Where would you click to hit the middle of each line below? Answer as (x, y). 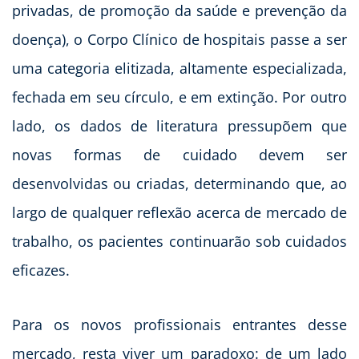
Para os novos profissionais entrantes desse (179, 324)
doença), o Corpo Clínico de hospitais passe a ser (179, 39)
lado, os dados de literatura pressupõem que (179, 125)
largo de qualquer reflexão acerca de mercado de (179, 212)
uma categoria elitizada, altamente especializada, (179, 68)
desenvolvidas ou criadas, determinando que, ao (179, 183)
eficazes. (41, 270)
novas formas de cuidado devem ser (179, 154)
